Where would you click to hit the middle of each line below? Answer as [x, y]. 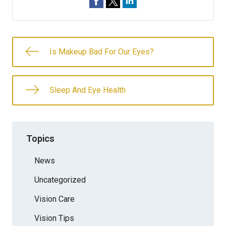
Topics [40, 138]
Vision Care [54, 199]
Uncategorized [60, 180]
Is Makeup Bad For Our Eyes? [102, 52]
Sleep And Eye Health [88, 90]
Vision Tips [54, 218]
